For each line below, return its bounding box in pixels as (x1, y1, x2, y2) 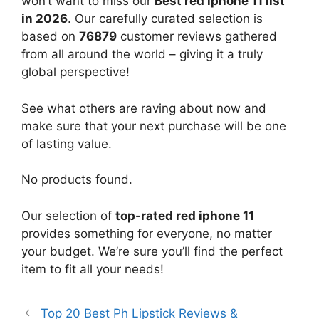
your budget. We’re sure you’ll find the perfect (21, 244, 283, 258)
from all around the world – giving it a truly (21, 47, 263, 62)
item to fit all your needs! (21, 261, 164, 276)
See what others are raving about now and (21, 100, 266, 115)
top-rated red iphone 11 (115, 208, 254, 223)
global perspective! (21, 65, 130, 80)
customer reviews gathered (117, 29, 277, 44)
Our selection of (21, 208, 115, 223)
